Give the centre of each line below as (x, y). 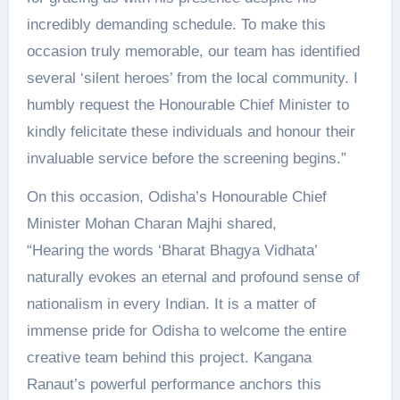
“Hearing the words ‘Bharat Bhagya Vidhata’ (171, 250)
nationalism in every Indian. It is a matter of (171, 304)
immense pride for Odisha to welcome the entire (186, 330)
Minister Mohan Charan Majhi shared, (151, 223)
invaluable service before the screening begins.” (186, 158)
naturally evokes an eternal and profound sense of (193, 277)
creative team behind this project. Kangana (169, 357)
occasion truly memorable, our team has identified (193, 51)
